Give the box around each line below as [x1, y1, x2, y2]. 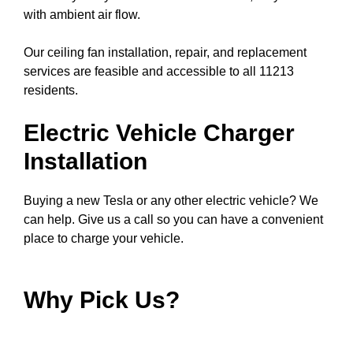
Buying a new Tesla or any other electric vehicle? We [24, 194, 318, 207]
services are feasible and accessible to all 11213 [24, 65, 294, 78]
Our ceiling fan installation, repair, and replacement [24, 46, 307, 59]
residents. [24, 84, 78, 97]
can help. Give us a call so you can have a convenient [24, 213, 323, 226]
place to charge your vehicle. [24, 232, 187, 245]
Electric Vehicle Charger [24, 120, 295, 146]
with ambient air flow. [24, 8, 140, 21]
